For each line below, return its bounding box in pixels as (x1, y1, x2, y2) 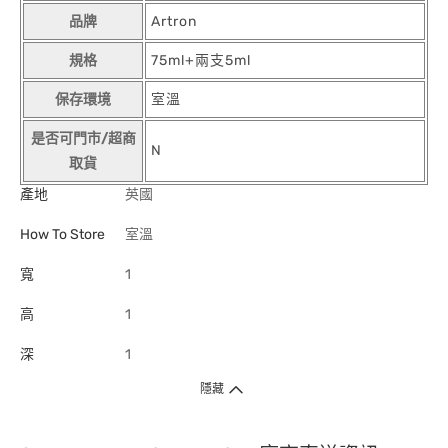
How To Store (20, 226, 105, 243)
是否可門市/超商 (30, 130, 136, 147)
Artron (151, 13, 197, 30)
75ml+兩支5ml (151, 52, 251, 69)
